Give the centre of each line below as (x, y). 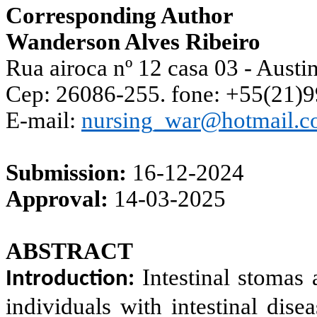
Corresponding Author (120, 15)
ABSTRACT (69, 251)
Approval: (60, 198)
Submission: (69, 172)
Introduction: (70, 279)
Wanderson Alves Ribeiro (133, 41)
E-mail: (44, 120)
